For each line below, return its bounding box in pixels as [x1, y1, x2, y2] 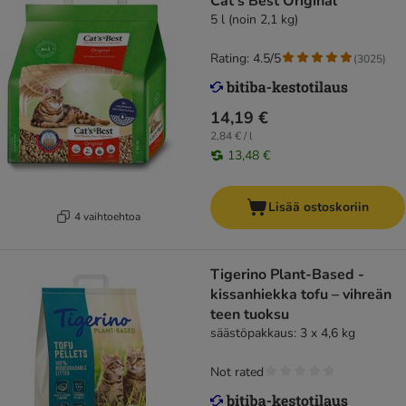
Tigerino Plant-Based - [210, 265, 364, 285]
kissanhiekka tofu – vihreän [210, 285, 391, 305]
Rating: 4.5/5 [210, 50, 281, 68]
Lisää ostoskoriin [268, 198, 369, 217]
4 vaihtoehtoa [74, 208, 140, 224]
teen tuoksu [210, 304, 289, 325]
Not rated [210, 363, 264, 382]
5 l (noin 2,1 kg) [210, 11, 298, 29]
